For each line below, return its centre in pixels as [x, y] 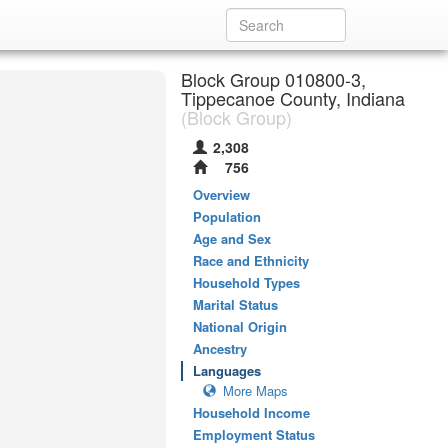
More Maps [255, 390]
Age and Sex [232, 238]
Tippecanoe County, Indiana [293, 98]
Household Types [246, 282]
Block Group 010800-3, [273, 79]
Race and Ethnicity [251, 260]
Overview [221, 194]
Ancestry [220, 348]
